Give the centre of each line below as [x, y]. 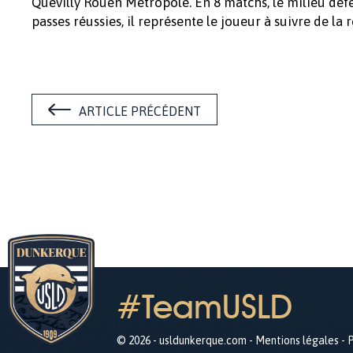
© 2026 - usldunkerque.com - [186, 340]
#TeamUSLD [204, 307]
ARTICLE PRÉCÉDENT [140, 111]
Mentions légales [297, 340]
